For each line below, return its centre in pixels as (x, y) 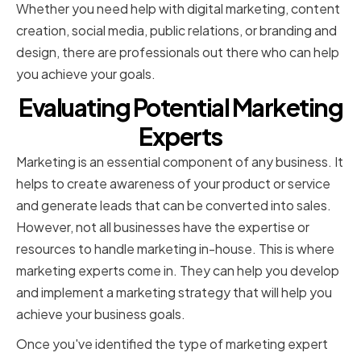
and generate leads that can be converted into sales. (174, 205)
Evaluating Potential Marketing (180, 108)
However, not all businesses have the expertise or (163, 227)
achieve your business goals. (101, 314)
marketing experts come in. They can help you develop (178, 271)
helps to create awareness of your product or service (173, 184)
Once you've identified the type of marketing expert (172, 344)
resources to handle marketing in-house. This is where (175, 249)
